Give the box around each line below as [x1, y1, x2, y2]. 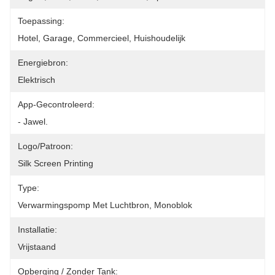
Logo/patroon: [18, 141, 73, 151]
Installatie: [18, 225, 57, 234]
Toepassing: [18, 16, 64, 26]
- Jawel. [18, 117, 48, 126]
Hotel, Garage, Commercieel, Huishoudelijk [18, 33, 185, 43]
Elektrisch [18, 75, 55, 85]
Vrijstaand [18, 242, 56, 252]
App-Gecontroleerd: [18, 99, 95, 109]
